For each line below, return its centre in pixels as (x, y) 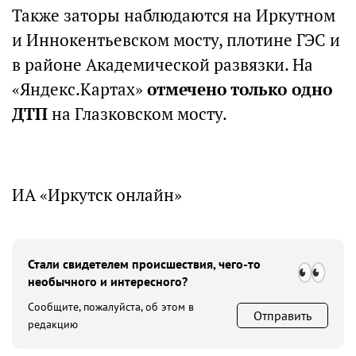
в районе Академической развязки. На (163, 64)
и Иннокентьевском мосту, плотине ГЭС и (176, 40)
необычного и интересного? (108, 281)
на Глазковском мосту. (139, 114)
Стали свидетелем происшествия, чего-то (144, 263)
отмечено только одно (240, 89)
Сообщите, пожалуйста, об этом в (111, 306)
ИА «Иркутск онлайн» (97, 195)
